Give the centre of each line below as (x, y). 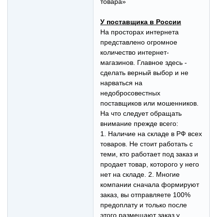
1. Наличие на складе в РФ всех (151, 134)
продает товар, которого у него (150, 164)
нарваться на (121, 83)
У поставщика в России (141, 22)
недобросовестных (130, 93)
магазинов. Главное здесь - (144, 63)
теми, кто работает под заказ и (149, 154)
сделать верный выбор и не (144, 73)
